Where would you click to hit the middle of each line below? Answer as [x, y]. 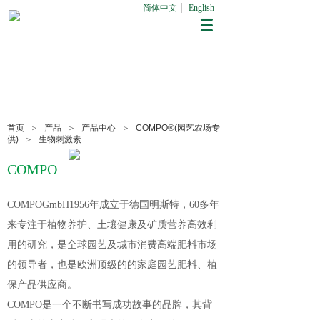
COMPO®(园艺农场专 [178, 128]
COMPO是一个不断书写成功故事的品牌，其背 [110, 305]
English [201, 8]
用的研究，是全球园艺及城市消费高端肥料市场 [112, 245]
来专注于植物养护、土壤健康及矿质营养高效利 [112, 225]
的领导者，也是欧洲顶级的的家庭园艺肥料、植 [112, 265]
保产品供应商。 [42, 285]
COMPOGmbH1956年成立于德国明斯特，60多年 [113, 205]
